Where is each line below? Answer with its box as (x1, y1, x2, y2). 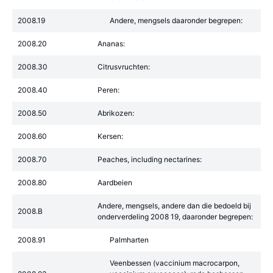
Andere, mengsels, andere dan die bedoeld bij (97, 201, 251, 210)
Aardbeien (97, 178, 132, 187)
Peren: (97, 85, 119, 94)
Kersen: (97, 132, 123, 141)
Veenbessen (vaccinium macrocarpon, (110, 258, 239, 268)
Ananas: (97, 39, 125, 48)
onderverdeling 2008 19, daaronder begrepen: (97, 212, 253, 221)
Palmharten (110, 235, 149, 244)
